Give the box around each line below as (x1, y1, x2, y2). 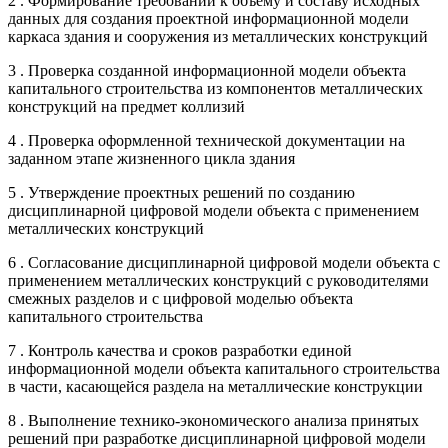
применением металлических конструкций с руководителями (8, 271, 429, 289)
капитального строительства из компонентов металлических (8, 79, 423, 97)
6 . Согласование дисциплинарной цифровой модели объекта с (8, 253, 440, 271)
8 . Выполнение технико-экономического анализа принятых (8, 411, 419, 429)
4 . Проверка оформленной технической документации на (8, 131, 405, 149)
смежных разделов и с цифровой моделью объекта (8, 289, 353, 307)
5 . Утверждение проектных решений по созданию (8, 183, 355, 201)
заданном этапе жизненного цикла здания (8, 149, 295, 167)
